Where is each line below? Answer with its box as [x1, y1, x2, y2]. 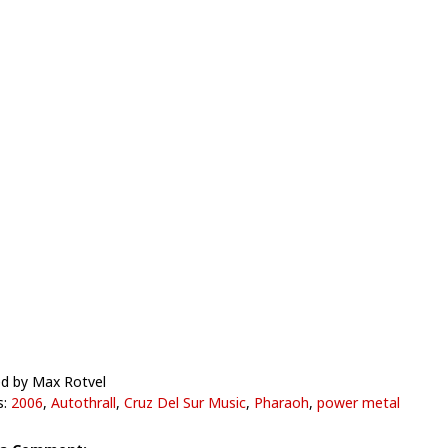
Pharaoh [253, 393, 309, 412]
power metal [316, 393, 400, 412]
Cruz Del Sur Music [123, 393, 246, 412]
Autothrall [50, 393, 116, 412]
